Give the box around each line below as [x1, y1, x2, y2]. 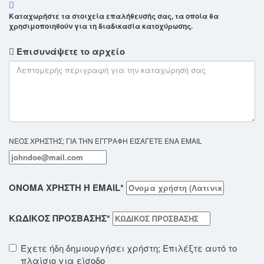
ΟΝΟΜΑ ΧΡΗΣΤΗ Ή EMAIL [9, 181, 120, 194]
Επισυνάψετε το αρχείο [14, 45, 125, 58]
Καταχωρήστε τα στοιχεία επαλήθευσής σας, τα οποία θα [9, 11, 219, 22]
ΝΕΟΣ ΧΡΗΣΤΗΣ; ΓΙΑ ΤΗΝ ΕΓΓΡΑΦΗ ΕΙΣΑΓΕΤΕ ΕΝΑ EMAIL [9, 136, 202, 146]
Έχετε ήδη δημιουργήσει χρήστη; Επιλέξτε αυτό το [21, 242, 237, 255]
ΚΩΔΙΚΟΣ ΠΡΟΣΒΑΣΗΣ [9, 212, 107, 225]
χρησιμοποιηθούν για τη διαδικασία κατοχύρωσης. [9, 21, 193, 32]
